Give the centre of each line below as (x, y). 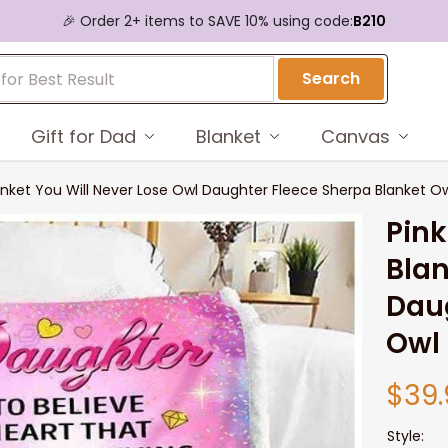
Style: (406, 436)
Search (331, 78)
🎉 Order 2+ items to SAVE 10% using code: (207, 20)
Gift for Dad (83, 136)
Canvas (355, 136)
